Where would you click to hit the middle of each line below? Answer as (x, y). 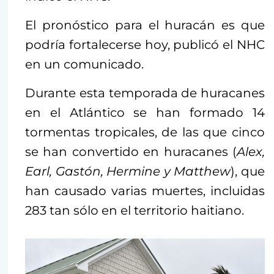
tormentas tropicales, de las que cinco (145, 132)
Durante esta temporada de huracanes (145, 93)
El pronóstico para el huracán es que (145, 25)
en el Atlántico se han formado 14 (145, 112)
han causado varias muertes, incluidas (145, 191)
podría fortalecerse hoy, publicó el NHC (145, 44)
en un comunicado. (84, 64)
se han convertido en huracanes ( (131, 151)
